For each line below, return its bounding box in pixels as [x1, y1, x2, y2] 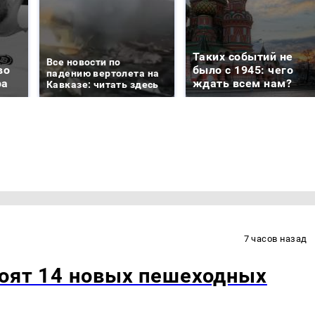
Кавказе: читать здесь [46, 79, 159, 91]
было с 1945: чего [193, 63, 294, 77]
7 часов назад [243, 233, 307, 244]
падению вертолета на [46, 67, 160, 79]
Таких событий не [193, 50, 293, 64]
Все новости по [46, 56, 121, 68]
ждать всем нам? [193, 77, 292, 91]
